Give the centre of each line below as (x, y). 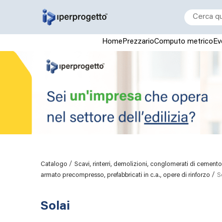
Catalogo (55, 164)
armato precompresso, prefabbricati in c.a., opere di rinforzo (126, 175)
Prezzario (138, 42)
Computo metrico (183, 42)
